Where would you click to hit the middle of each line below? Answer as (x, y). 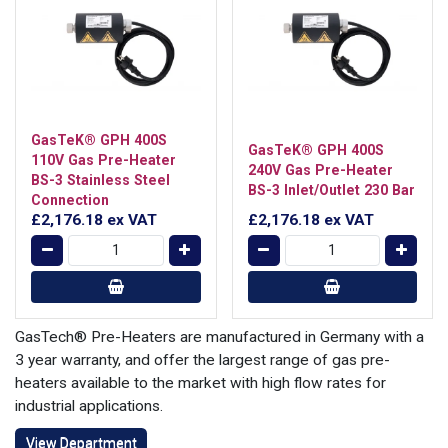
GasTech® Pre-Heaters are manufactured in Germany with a (219, 337)
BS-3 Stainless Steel (100, 179)
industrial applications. (89, 406)
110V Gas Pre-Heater (103, 159)
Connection (70, 199)
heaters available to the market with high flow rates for (200, 383)
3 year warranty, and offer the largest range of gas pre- (202, 360)
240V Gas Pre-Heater (320, 169)
